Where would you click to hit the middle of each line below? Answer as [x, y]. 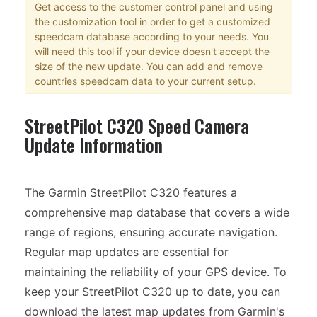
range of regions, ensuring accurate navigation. [151, 232]
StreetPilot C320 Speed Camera [137, 126]
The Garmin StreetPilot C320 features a [131, 193]
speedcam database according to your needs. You [151, 36]
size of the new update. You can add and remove [148, 66]
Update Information [94, 145]
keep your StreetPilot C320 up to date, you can [152, 292]
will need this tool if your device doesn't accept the [152, 51]
